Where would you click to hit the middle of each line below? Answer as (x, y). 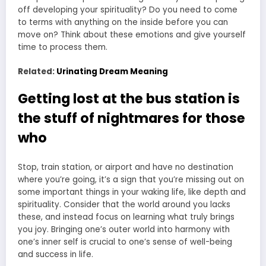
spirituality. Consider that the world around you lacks (124, 205)
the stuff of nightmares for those (132, 118)
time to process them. (63, 47)
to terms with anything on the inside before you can (123, 23)
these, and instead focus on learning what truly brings (126, 217)
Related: (37, 71)
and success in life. (56, 255)
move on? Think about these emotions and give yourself (132, 35)
